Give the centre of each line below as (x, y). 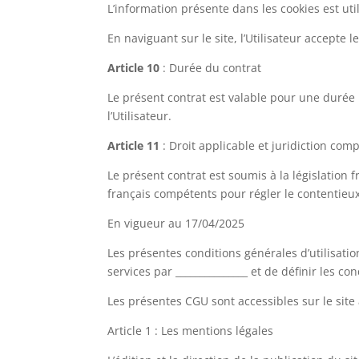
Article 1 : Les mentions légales (191, 330)
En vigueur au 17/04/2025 (176, 223)
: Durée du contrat (211, 67)
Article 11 (134, 145)
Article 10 (134, 67)
